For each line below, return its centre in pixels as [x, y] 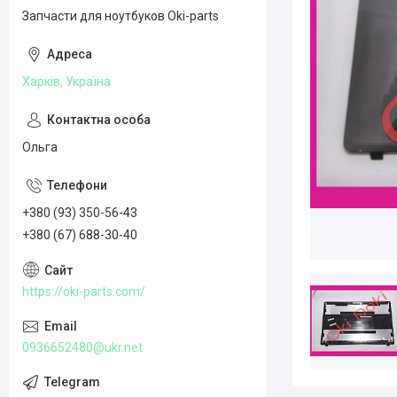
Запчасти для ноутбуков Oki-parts [121, 16]
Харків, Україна [66, 82]
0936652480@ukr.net [82, 347]
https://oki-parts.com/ [84, 291]
